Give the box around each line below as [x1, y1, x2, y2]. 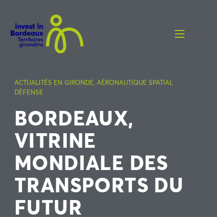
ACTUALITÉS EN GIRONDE [15, 78, 93, 87]
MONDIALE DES [15, 149, 169, 175]
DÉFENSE [15, 88, 43, 96]
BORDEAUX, [15, 104, 134, 131]
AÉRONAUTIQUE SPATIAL [97, 78, 173, 87]
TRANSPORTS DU [15, 171, 184, 198]
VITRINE [15, 126, 96, 153]
